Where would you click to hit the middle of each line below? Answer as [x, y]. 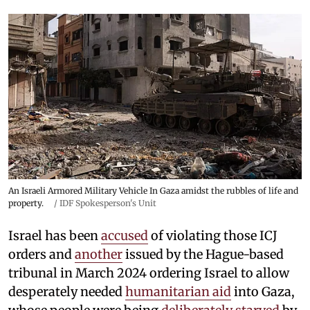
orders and [42, 254]
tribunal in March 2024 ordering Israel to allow [149, 273]
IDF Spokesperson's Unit [108, 203]
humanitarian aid [178, 291]
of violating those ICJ [213, 235]
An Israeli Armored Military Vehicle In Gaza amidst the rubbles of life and [153, 190]
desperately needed [67, 291]
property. [26, 203]
